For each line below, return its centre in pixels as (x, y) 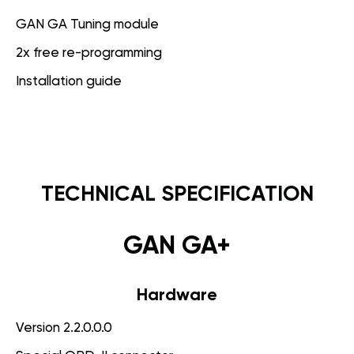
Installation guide (69, 81)
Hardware (177, 295)
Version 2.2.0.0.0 (64, 328)
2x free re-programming (89, 53)
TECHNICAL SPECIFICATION (177, 194)
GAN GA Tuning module (87, 24)
